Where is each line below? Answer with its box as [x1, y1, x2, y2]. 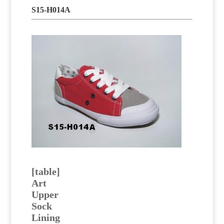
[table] [31, 165, 60, 177]
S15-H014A [31, 5, 70, 14]
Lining [31, 211, 60, 223]
